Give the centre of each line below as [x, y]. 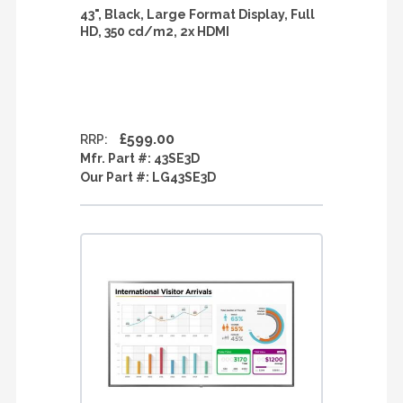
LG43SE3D [184, 177]
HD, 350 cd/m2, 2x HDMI [155, 31]
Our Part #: [116, 177]
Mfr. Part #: [117, 158]
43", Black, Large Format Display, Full [197, 14]
